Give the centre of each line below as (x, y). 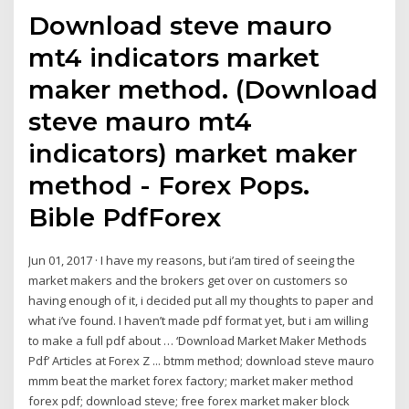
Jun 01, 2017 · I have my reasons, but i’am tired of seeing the (192, 260)
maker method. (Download (204, 89)
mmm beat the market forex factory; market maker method (191, 380)
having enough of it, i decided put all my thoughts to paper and (201, 300)
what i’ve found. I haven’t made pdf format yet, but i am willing (199, 320)
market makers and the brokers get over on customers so (189, 280)
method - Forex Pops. (169, 185)
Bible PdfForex (129, 217)
